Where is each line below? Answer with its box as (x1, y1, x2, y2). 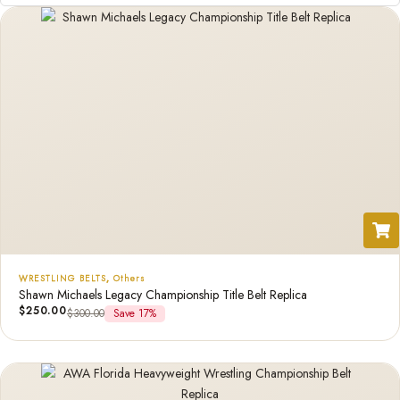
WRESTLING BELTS (19, 271, 106, 285)
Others (113, 271, 146, 285)
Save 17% (112, 305, 156, 321)
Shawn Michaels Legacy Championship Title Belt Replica (19, 286, 307, 304)
